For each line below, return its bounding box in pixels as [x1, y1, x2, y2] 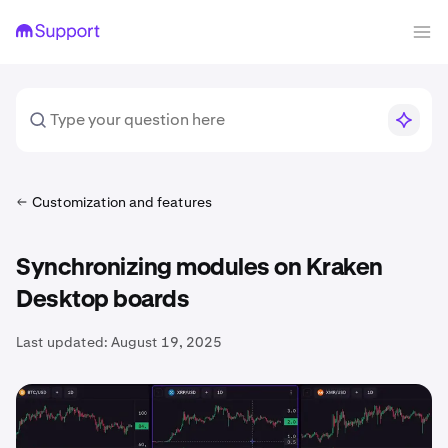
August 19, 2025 [111, 333, 222, 351]
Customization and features [32, 193, 212, 211]
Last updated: [16, 333, 108, 351]
